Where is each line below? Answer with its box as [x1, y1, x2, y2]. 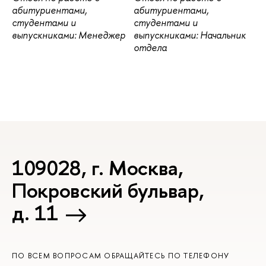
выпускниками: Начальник [133, 28, 246, 42]
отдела [133, 41, 167, 55]
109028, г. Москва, [12, 154, 183, 182]
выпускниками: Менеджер [12, 28, 125, 42]
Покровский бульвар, [12, 176, 204, 205]
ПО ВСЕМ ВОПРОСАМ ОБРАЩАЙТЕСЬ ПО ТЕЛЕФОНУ [12, 250, 230, 261]
